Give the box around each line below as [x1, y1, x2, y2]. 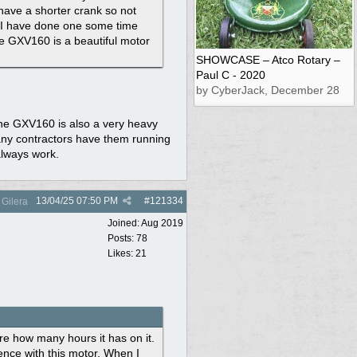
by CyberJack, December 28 [196, 83, 339, 96]
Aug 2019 [141, 217, 183, 229]
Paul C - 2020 [196, 68, 265, 81]
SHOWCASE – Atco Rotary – [196, 53, 340, 66]
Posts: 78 [108, 232, 147, 244]
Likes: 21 [108, 247, 147, 259]
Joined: [108, 217, 141, 229]
